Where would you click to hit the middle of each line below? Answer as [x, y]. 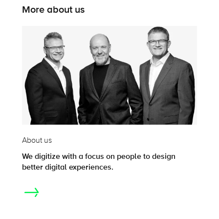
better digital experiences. [67, 167]
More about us [53, 10]
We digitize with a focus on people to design [99, 156]
